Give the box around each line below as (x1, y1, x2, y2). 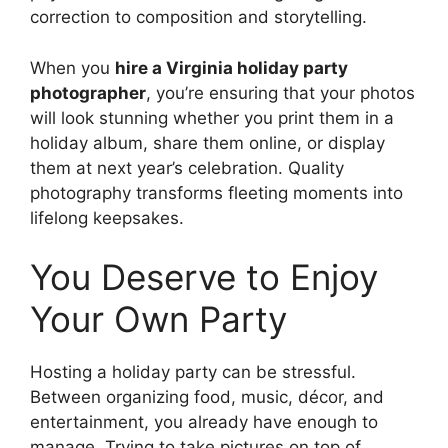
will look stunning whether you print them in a (30, 107, 394, 128)
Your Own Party (30, 298, 287, 341)
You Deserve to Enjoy (30, 256, 378, 299)
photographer (30, 82, 146, 103)
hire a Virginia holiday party (115, 57, 348, 78)
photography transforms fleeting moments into (30, 182, 403, 203)
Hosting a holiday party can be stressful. (30, 362, 356, 383)
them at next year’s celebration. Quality (30, 157, 344, 178)
